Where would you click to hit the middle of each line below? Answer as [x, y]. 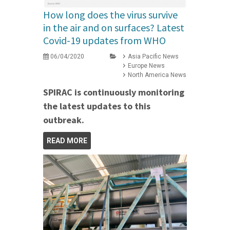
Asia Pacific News [153, 56]
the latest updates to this [97, 106]
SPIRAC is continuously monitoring [114, 92]
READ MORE [67, 140]
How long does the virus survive [110, 14]
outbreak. [65, 120]
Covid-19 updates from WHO [104, 40]
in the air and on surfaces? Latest [114, 27]
